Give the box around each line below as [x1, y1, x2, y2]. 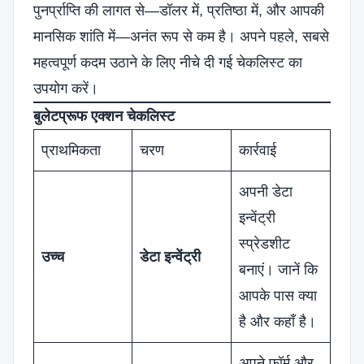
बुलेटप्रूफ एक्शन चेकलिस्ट [33, 108, 175, 124]
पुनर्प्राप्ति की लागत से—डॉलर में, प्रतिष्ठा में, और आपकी [33, 2, 324, 19]
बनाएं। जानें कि [239, 262, 318, 278]
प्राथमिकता [41, 142, 101, 158]
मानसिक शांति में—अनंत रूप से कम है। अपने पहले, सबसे [33, 28, 329, 45]
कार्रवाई [239, 142, 276, 158]
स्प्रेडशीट [239, 236, 290, 252]
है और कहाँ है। [239, 314, 316, 330]
